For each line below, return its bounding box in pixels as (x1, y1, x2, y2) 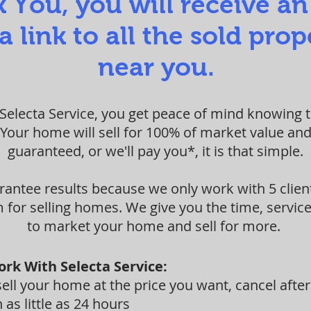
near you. (97, 53, 215, 81)
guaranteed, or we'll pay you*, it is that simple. (8, 142, 303, 160)
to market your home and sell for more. (27, 217, 284, 235)
